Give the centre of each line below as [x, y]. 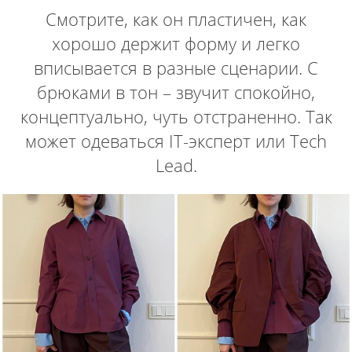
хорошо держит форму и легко [176, 43]
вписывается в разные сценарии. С [176, 67]
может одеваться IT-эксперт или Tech [176, 140]
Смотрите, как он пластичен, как [176, 18]
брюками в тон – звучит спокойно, [176, 92]
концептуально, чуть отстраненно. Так [176, 116]
